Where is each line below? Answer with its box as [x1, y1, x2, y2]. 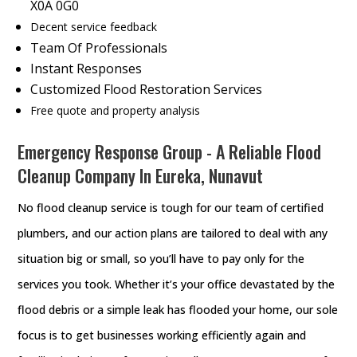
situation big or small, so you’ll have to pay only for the [18, 251, 305, 266]
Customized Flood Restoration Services [30, 80, 263, 98]
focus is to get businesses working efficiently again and [18, 328, 307, 343]
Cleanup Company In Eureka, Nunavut [18, 163, 264, 188]
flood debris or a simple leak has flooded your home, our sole [18, 302, 339, 317]
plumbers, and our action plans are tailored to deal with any [18, 226, 328, 241]
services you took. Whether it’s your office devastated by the [18, 277, 335, 292]
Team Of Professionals [30, 39, 168, 57]
